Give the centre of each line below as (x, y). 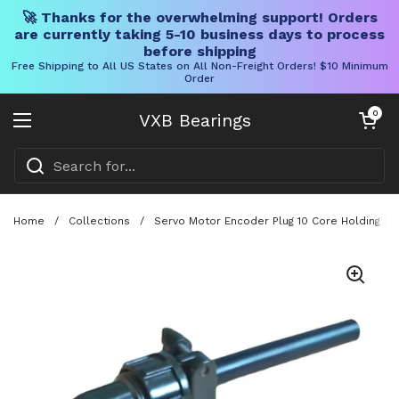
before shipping (199, 51)
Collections (99, 220)
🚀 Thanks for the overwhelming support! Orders (199, 17)
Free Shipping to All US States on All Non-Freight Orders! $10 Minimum (199, 66)
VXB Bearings (195, 120)
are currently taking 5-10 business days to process (199, 34)
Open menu (64, 130)
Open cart (375, 113)
